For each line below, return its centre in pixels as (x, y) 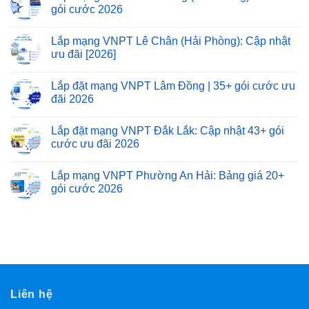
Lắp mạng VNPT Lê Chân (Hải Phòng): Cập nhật (171, 41)
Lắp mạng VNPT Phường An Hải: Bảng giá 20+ (168, 175)
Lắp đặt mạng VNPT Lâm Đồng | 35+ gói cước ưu (173, 86)
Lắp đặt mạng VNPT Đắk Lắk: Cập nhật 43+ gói (168, 130)
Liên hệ (32, 294)
